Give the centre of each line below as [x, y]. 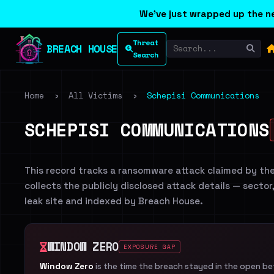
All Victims [95, 95]
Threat [145, 42]
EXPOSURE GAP [150, 247]
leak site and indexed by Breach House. [114, 201]
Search [145, 54]
